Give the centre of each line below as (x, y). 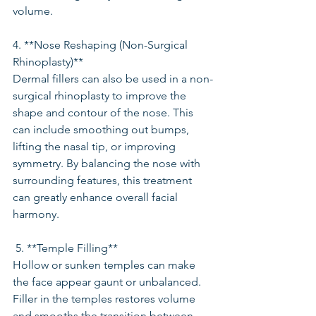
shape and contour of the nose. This (104, 113)
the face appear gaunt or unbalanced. (108, 282)
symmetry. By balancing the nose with (108, 163)
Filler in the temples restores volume (105, 299)
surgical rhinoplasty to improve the (101, 96)
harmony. (36, 214)
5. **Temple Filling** (67, 248)
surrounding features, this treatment (104, 180)
